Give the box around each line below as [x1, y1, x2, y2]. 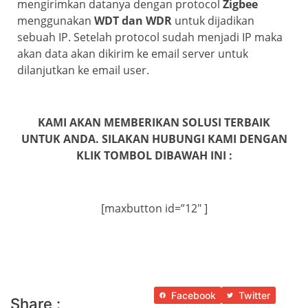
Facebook [170, 289, 216, 302]
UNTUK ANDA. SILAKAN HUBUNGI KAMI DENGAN [21, 131, 287, 147]
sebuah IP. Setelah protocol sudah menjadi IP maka [17, 29, 283, 45]
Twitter [238, 289, 270, 302]
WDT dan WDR [94, 12, 172, 28]
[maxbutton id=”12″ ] [100, 201, 208, 217]
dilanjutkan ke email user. [17, 62, 149, 78]
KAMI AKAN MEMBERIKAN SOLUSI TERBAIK [38, 115, 270, 131]
